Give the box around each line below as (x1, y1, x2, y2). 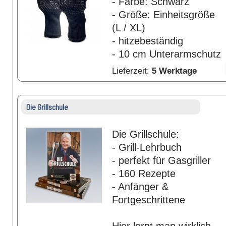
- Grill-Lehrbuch (111, 142, 182, 153)
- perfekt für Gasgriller (111, 155, 211, 166)
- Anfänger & (111, 181, 168, 192)
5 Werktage (151, 66, 197, 76)
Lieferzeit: (111, 66, 152, 76)
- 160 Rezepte (111, 168, 176, 179)
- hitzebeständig (111, 35, 183, 46)
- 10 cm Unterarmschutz (111, 48, 221, 60)
